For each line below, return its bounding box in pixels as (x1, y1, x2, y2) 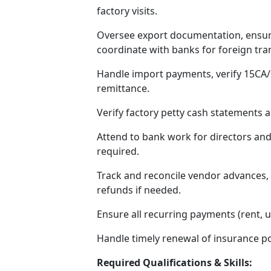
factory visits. (97, 4, 158, 18)
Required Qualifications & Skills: (97, 256, 253, 269)
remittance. (97, 82, 150, 95)
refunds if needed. (97, 183, 181, 197)
